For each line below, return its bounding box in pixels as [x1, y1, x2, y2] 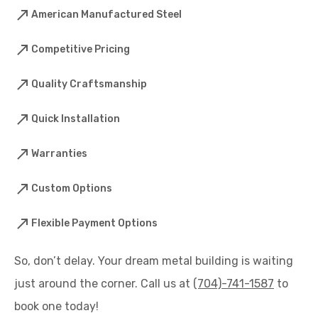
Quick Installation [31, 112, 120, 125]
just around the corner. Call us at [14, 276, 193, 290]
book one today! [14, 299, 99, 313]
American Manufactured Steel [31, 8, 182, 21]
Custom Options [31, 182, 112, 194]
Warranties [31, 147, 87, 160]
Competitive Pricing [31, 43, 130, 55]
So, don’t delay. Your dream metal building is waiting [14, 253, 293, 268]
